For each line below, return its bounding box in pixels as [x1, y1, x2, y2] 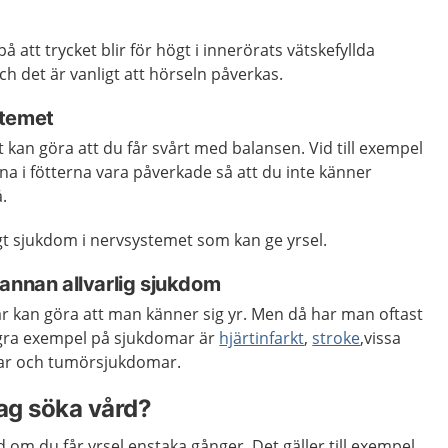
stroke [312, 327, 361, 349]
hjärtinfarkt [219, 327, 305, 349]
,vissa [360, 327, 402, 349]
